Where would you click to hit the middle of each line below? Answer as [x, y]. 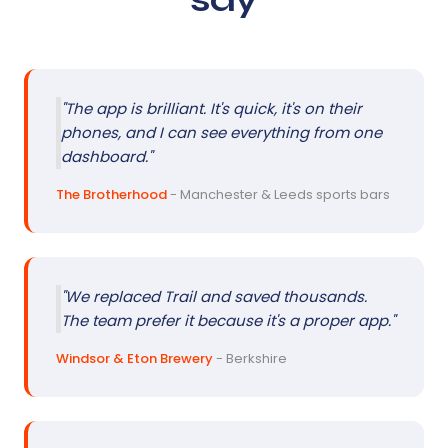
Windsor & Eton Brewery [134, 358]
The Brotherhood [111, 194]
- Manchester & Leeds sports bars [278, 194]
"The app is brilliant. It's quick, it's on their [211, 108]
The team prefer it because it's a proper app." [228, 320]
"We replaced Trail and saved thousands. [214, 296]
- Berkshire [250, 358]
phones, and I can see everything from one [221, 132]
